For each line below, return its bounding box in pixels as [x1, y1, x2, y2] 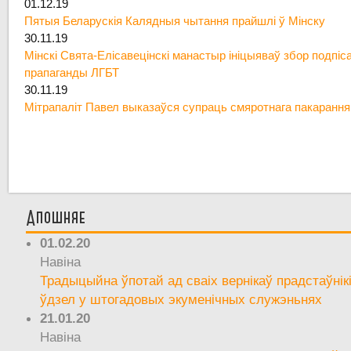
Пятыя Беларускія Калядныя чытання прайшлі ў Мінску [24, 14, 326, 28]
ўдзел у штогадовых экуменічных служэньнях [40, 291, 323, 307]
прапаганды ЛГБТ [24, 66, 120, 80]
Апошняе [25, 205, 86, 230]
